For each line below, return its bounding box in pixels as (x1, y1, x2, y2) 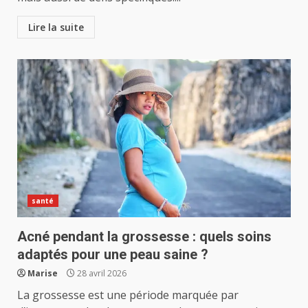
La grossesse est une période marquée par (17, 287, 239, 302)
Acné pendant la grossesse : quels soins (17, 228, 272, 245)
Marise (27, 267, 58, 279)
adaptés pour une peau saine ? (17, 246, 208, 263)
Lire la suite (28, 21, 84, 34)
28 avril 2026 (75, 267, 126, 279)
